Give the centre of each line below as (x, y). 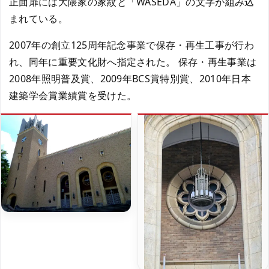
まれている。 (38, 19)
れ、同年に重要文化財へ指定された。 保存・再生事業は (133, 62)
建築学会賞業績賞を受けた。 (73, 95)
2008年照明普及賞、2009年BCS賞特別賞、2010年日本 (130, 79)
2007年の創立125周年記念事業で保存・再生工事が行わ (131, 45)
